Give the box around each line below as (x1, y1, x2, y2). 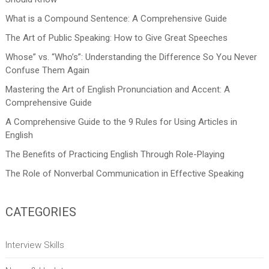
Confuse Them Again (5, 65, 89, 76)
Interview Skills (5, 240, 64, 251)
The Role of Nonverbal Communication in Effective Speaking (5, 168, 244, 180)
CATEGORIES (5, 205, 76, 220)
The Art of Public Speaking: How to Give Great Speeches (5, 32, 228, 44)
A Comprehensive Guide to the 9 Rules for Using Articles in (5, 116, 237, 128)
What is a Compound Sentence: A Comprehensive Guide (5, 13, 227, 25)
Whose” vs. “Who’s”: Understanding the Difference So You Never (5, 52, 257, 63)
